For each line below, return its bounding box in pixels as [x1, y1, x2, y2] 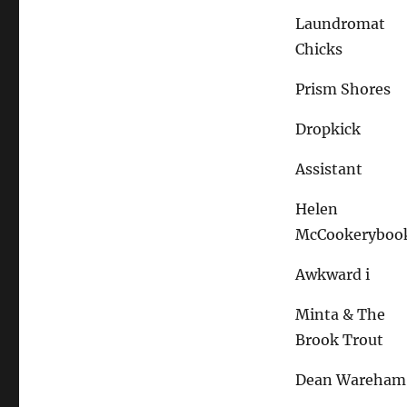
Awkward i [295, 264, 371, 283]
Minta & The [295, 304, 386, 323]
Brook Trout [295, 330, 384, 349]
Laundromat [295, 14, 386, 33]
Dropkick [295, 119, 362, 138]
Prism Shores [295, 79, 392, 98]
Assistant [295, 159, 363, 178]
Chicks [295, 39, 343, 58]
